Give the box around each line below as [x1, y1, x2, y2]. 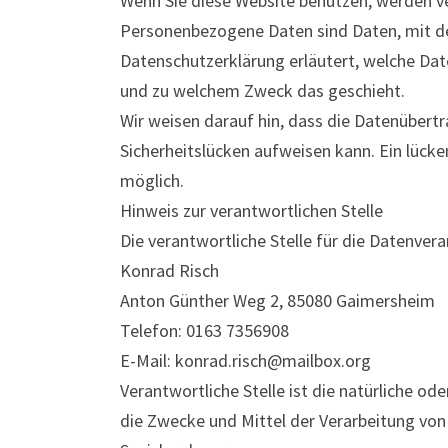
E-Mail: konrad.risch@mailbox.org [120, 349, 371, 372]
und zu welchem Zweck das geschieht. [120, 79, 405, 102]
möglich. [120, 169, 184, 192]
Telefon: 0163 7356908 [120, 319, 289, 342]
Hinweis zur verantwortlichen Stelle [120, 199, 383, 222]
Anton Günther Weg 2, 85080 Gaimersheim [120, 289, 435, 312]
